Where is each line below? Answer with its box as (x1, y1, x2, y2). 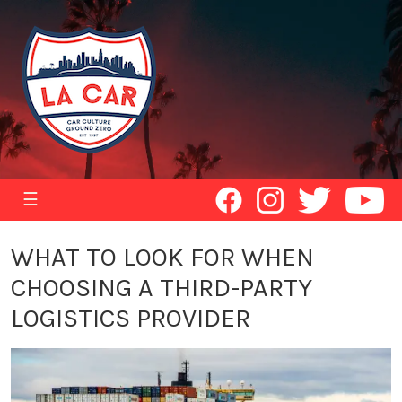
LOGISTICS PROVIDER (11, 303, 250, 333)
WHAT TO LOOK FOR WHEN (11, 242, 314, 272)
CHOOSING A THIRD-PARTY (11, 273, 312, 302)
